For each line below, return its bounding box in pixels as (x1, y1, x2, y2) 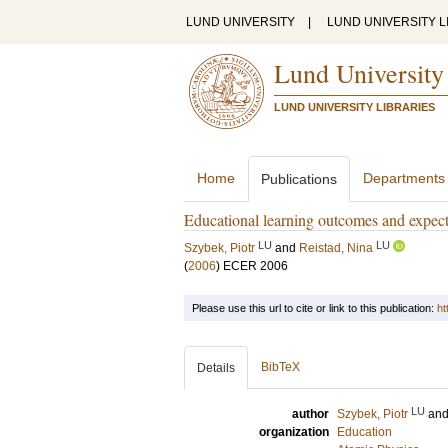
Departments (363, 170, 445, 186)
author (292, 407, 329, 421)
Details (197, 361, 235, 375)
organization (259, 425, 329, 439)
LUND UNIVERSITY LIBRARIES (274, 101, 435, 113)
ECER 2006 (223, 259, 288, 273)
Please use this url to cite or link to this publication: (192, 302, 437, 314)
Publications (261, 171, 337, 187)
